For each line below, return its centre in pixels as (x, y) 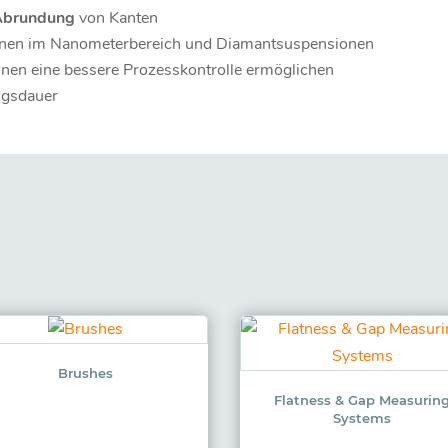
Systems (362, 417)
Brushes (86, 372)
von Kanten (117, 17)
